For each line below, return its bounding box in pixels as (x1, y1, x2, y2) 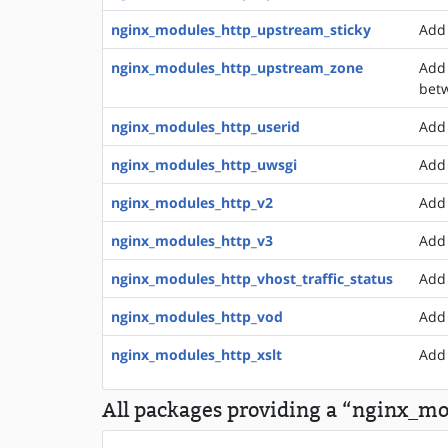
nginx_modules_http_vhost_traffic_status (111, 269, 393, 288)
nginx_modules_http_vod (111, 307, 283, 326)
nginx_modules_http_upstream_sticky (111, 20, 371, 39)
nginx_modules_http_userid (111, 117, 300, 136)
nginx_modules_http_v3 (111, 231, 273, 250)
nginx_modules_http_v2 (111, 193, 273, 212)
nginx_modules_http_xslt (111, 345, 282, 364)
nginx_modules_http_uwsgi (111, 155, 297, 174)
